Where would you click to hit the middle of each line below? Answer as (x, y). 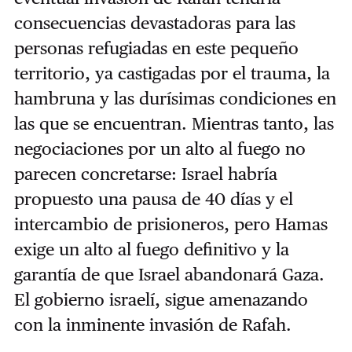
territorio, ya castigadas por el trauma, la (172, 73)
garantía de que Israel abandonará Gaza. (169, 274)
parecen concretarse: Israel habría (145, 173)
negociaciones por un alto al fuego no (159, 148)
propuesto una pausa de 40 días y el (153, 198)
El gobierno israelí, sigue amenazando (161, 299)
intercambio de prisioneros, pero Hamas (170, 224)
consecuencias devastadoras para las (154, 22)
